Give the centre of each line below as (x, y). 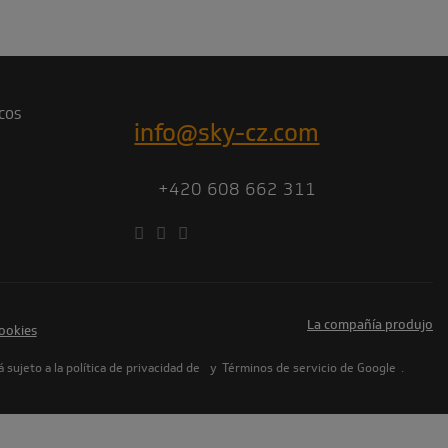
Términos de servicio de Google (309, 367)
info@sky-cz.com (227, 132)
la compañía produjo (373, 324)
